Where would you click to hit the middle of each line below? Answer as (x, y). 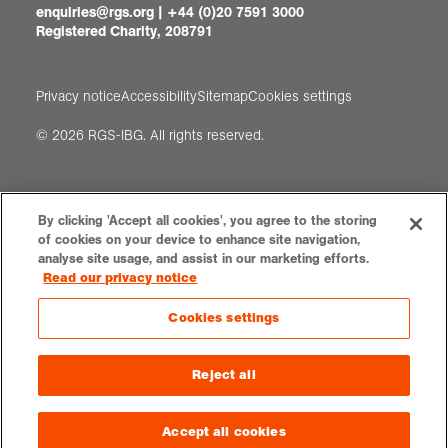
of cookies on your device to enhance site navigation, (199, 240)
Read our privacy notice (120, 278)
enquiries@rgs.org (95, 11)
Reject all (224, 375)
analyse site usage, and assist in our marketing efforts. (204, 259)
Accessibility (159, 95)
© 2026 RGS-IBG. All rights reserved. (150, 134)
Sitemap (222, 95)
